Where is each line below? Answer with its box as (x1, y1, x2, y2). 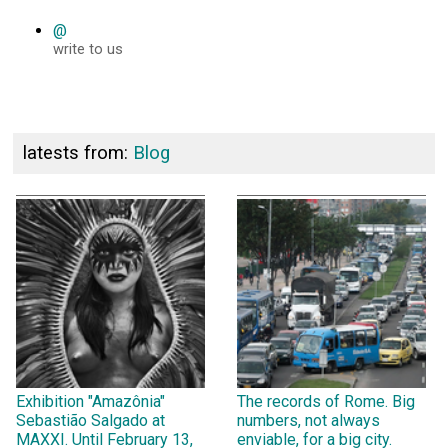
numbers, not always (236, 410, 380, 430)
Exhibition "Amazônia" (16, 391, 165, 411)
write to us (53, 40, 124, 59)
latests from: (22, 142, 133, 165)
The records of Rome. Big (236, 391, 415, 411)
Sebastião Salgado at (16, 410, 165, 430)
